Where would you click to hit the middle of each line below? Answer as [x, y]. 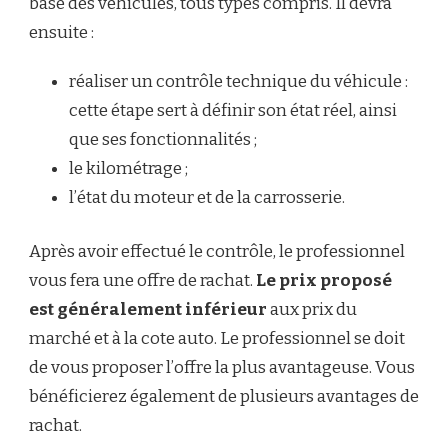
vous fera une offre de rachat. [141, 281]
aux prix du [312, 310]
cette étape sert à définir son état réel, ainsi [233, 110]
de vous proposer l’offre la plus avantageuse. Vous [222, 368]
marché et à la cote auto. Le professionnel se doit [217, 339]
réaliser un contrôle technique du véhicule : [238, 81]
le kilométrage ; [128, 168]
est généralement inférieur [148, 310]
